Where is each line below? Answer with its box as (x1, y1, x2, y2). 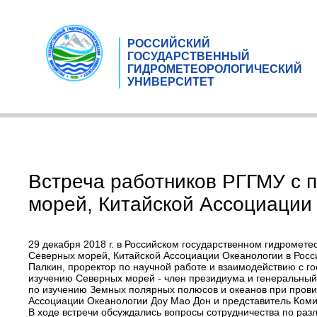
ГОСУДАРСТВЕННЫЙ (127, 50, 250, 62)
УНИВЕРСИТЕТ (127, 75, 214, 88)
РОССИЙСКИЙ (127, 37, 210, 50)
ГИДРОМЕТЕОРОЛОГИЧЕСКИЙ (127, 62, 302, 75)
